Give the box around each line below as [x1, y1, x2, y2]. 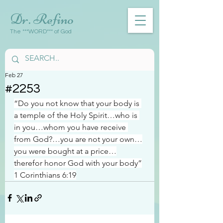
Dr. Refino [10, 9, 74, 28]
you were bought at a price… [14, 146, 116, 156]
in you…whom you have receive [14, 122, 128, 132]
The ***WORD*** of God [10, 28, 72, 35]
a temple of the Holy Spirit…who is [14, 110, 139, 120]
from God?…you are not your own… [14, 134, 142, 144]
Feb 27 [5, 71, 23, 79]
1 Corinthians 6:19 [14, 170, 76, 180]
